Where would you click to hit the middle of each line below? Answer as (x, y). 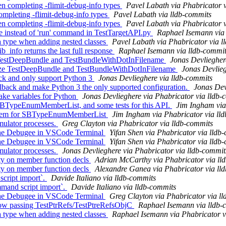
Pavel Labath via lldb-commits (162, 15)
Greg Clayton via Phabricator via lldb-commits (137, 124)
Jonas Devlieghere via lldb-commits (155, 78)
